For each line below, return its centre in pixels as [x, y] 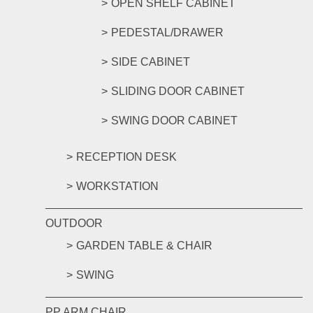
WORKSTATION [117, 186]
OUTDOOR [74, 223]
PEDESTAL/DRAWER [167, 32]
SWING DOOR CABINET [174, 121]
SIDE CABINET [151, 62]
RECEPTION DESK [126, 157]
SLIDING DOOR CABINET [178, 91]
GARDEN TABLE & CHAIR [144, 246]
